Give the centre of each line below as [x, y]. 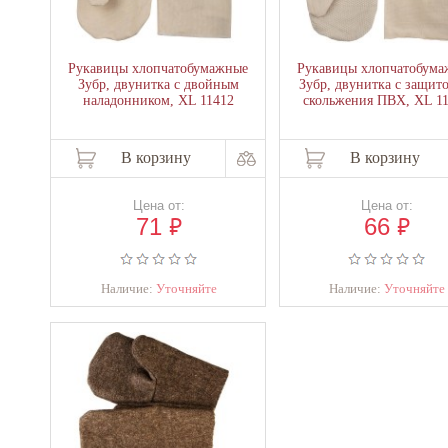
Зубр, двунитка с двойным [158, 84]
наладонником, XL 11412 [158, 100]
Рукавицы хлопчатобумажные [158, 68]
